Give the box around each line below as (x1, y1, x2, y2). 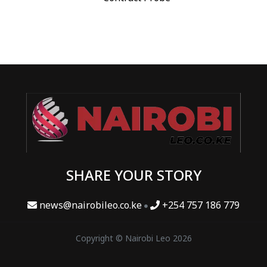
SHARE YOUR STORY (66, 165, 201, 185)
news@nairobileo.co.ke (39, 198, 142, 212)
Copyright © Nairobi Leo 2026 (75, 232, 192, 244)
